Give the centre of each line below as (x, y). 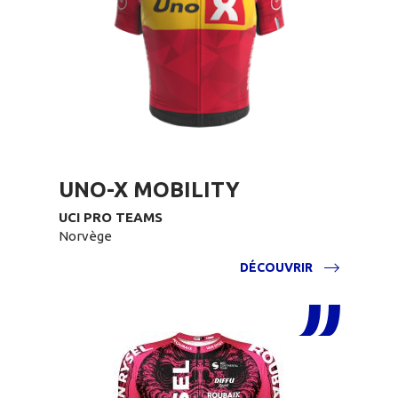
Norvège (85, 236)
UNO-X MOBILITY (149, 190)
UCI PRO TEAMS (111, 217)
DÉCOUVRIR (276, 267)
